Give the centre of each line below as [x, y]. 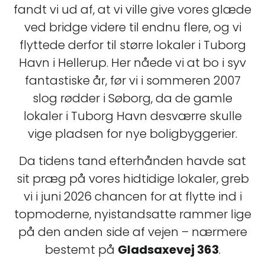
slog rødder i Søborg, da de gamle [132, 98]
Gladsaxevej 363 [168, 250]
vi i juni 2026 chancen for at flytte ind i [132, 196]
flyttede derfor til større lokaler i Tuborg [132, 45]
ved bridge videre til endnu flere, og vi [132, 27]
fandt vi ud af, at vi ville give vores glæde [132, 9]
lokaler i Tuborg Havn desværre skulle [132, 116]
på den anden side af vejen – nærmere [132, 232]
